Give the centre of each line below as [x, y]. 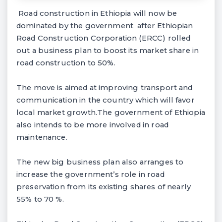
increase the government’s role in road [90, 174]
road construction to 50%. [66, 63]
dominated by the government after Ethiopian [105, 26]
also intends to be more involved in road [92, 125]
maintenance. [42, 137]
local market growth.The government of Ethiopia [111, 112]
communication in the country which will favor [106, 100]
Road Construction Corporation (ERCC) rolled [104, 38]
